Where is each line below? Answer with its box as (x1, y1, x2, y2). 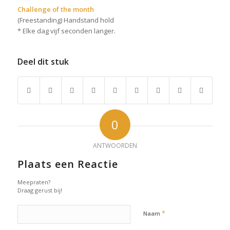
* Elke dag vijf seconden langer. (17, 26, 116, 36)
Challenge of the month (17, 5, 94, 14)
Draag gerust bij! (17, 186, 62, 195)
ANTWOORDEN (92, 141, 137, 150)
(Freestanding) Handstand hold (17, 15, 114, 25)
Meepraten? (17, 178, 50, 186)
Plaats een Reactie (17, 157, 118, 171)
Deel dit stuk (17, 56, 69, 68)
